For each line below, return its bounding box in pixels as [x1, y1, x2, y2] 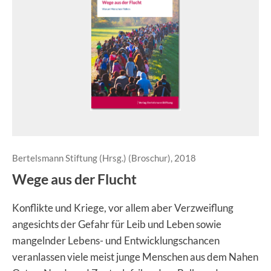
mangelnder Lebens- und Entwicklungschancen [12, 234, 220, 247]
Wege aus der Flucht [12, 171, 137, 188]
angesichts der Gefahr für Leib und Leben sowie [12, 218, 221, 230]
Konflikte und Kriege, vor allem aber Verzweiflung [12, 201, 233, 214]
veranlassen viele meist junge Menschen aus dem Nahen [12, 250, 258, 263]
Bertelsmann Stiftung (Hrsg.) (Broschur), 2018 [12, 152, 196, 163]
